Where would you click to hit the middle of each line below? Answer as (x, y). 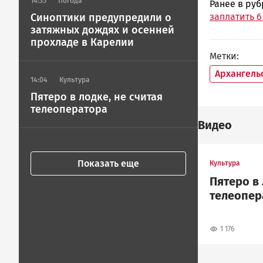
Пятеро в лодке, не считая (97, 97)
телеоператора (69, 109)
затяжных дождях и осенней (102, 30)
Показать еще (108, 163)
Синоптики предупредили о (101, 18)
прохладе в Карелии (82, 42)
